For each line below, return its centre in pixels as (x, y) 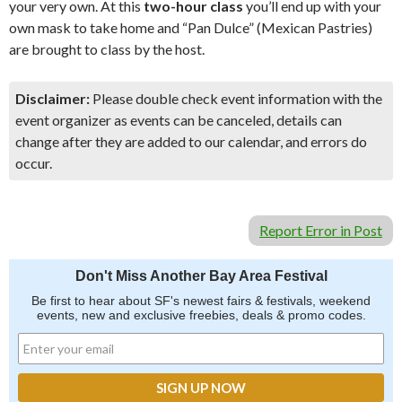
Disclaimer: (52, 98)
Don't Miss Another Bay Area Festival (201, 276)
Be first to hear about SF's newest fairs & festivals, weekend (201, 301)
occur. (34, 163)
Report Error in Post (321, 230)
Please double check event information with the (236, 98)
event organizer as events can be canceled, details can (179, 120)
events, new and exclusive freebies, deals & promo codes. (201, 315)
